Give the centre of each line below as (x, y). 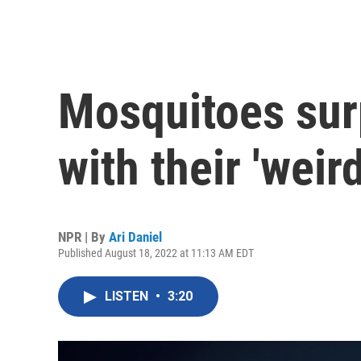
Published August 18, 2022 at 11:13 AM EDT (156, 253)
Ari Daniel (135, 237)
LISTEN (128, 297)
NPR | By (83, 237)
